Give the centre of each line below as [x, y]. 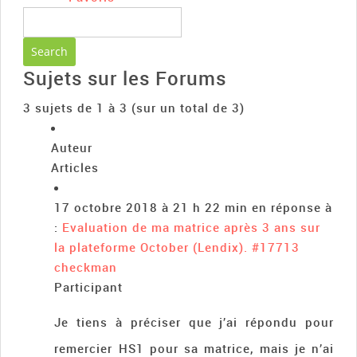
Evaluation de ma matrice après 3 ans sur [192, 228]
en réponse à [292, 208]
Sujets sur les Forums [125, 78]
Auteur [72, 148]
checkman [86, 267]
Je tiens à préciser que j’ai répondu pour [194, 322]
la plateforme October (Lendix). [151, 247]
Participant [89, 287]
